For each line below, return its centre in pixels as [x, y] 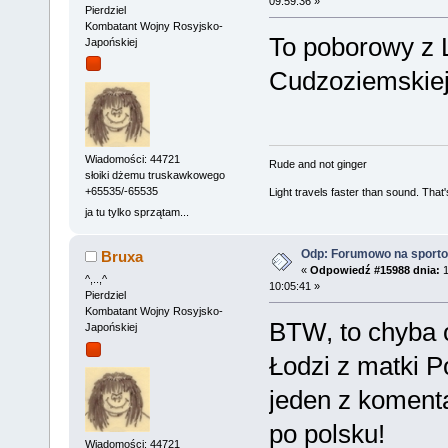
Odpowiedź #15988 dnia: [374, 270]
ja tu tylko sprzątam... [136, 212]
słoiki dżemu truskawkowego [154, 174]
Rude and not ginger [317, 163]
